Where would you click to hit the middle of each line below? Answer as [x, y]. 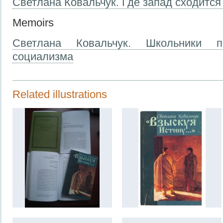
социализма [43, 56]
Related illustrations [60, 94]
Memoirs [33, 22]
